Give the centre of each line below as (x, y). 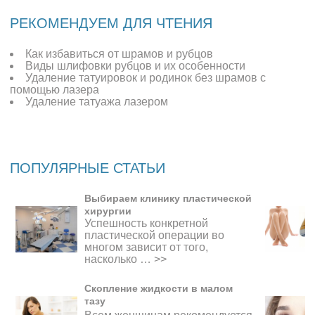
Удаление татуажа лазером (97, 101)
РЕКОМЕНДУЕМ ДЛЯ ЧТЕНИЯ (111, 23)
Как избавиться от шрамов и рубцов (120, 53)
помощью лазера (55, 89)
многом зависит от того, (147, 247)
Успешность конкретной (147, 224)
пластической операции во (155, 236)
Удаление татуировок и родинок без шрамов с (146, 77)
